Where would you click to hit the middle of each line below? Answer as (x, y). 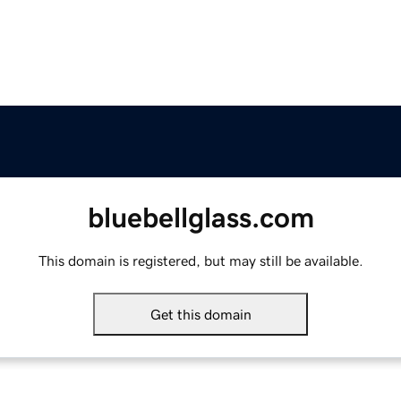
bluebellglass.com (200, 218)
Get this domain (200, 315)
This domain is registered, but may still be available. (200, 261)
